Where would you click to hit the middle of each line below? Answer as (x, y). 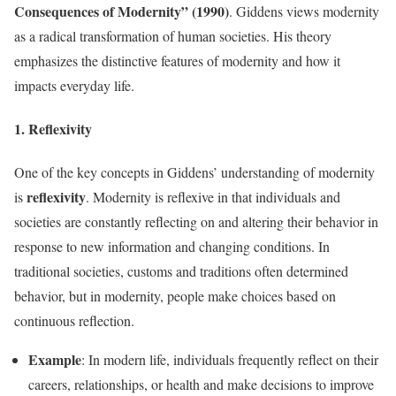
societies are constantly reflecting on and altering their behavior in (196, 222)
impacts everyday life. (74, 85)
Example (55, 360)
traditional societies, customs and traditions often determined (181, 271)
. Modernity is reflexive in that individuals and (213, 197)
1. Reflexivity (53, 129)
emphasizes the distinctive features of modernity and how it (177, 60)
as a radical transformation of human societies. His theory (173, 35)
